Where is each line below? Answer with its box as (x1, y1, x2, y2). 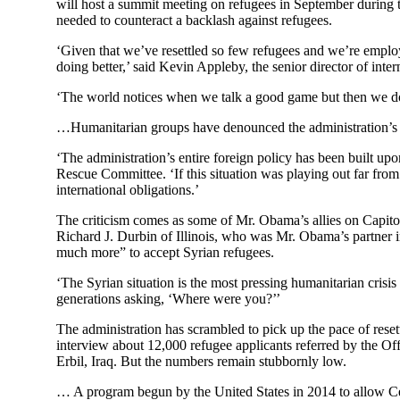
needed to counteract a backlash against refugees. (56, 12, 332, 28)
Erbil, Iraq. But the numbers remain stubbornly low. (56, 353, 346, 369)
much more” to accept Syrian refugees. (56, 244, 274, 260)
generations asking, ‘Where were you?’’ (56, 290, 280, 306)
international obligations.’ (56, 181, 199, 197)
